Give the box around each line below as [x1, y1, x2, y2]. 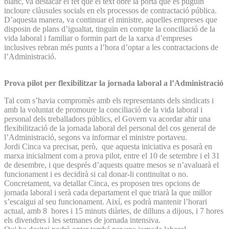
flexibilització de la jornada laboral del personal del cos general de [4, 123, 216, 132]
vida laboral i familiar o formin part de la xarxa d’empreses [4, 33, 192, 42]
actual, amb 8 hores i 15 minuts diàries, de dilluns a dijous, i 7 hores [4, 206, 223, 215]
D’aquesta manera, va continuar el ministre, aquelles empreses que [4, 15, 217, 24]
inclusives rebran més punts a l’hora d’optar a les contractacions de [4, 42, 218, 52]
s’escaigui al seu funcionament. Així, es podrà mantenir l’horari [4, 197, 207, 206]
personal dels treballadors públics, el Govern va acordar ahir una [4, 114, 211, 123]
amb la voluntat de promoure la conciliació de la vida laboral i [4, 105, 202, 114]
